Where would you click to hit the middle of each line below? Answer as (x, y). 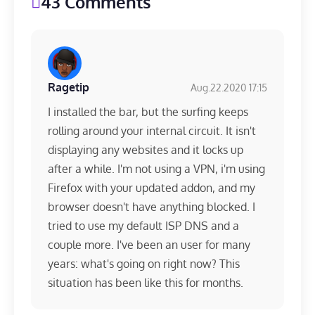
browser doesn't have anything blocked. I (152, 207)
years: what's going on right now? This (144, 264)
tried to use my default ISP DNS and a (143, 226)
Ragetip (69, 88)
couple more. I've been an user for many (149, 245)
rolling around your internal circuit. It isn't (152, 131)
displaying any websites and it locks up (146, 150)
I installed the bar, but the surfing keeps (148, 112)
